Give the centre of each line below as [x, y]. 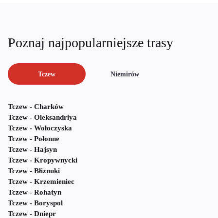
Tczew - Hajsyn [32, 150]
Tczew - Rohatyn [35, 192]
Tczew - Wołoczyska [40, 128]
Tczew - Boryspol [35, 203]
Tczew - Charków [36, 107]
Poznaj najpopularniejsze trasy [91, 43]
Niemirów [125, 74]
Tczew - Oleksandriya [42, 118]
